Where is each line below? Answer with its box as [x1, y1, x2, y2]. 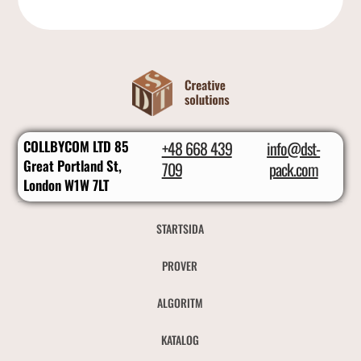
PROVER [162, 256, 198, 274]
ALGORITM [156, 293, 203, 311]
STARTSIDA [156, 219, 204, 237]
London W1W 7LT [23, 174, 110, 195]
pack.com [268, 156, 318, 181]
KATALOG [160, 330, 199, 348]
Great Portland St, [23, 155, 122, 176]
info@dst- [267, 135, 321, 160]
